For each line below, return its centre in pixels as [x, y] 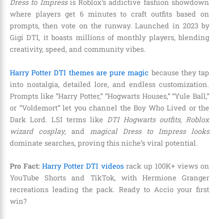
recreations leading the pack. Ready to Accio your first [109, 190]
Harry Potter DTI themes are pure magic [79, 72]
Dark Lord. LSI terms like [58, 119]
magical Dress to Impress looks [150, 131]
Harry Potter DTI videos [83, 166]
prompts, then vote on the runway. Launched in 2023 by [109, 26]
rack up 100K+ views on [166, 166]
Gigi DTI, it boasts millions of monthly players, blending [109, 38]
